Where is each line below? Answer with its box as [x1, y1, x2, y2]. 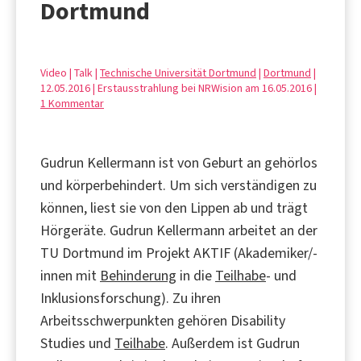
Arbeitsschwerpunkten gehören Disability [40, 310, 285, 330]
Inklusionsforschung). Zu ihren [40, 288, 221, 308]
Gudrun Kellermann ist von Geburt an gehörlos [40, 152, 317, 172]
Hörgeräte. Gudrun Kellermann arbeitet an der [40, 220, 317, 240]
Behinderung [100, 265, 176, 285]
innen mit [40, 265, 100, 285]
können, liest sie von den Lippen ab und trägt [40, 197, 308, 218]
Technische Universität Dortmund [100, 64, 256, 81]
